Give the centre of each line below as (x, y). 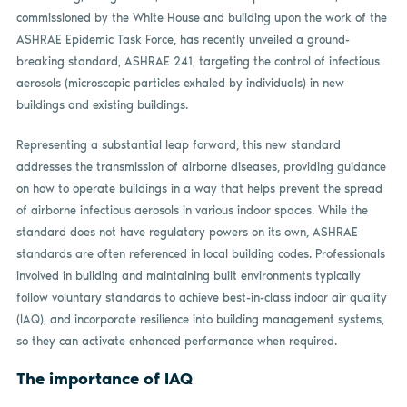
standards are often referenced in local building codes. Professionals (200, 253)
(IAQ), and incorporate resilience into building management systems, (200, 319)
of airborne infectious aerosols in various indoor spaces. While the (192, 210)
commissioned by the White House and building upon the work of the (201, 18)
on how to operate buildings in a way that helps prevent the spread (199, 188)
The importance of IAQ (104, 379)
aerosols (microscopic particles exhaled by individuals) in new (180, 84)
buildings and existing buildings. (102, 105)
